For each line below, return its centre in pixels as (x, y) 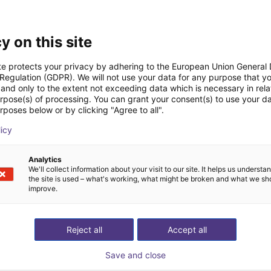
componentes (222, 137)
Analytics (45, 159)
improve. (43, 188)
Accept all (187, 230)
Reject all (84, 230)
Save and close (135, 255)
